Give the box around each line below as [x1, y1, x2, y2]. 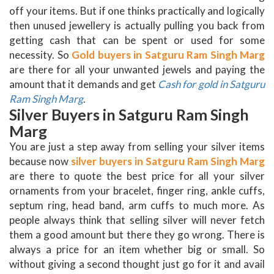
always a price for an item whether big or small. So [9, 243, 265, 256]
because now [9, 155, 71, 168]
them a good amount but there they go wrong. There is [9, 228, 265, 242]
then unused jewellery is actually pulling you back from [9, 19, 265, 32]
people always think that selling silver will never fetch [9, 213, 265, 227]
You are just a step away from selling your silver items [9, 140, 265, 154]
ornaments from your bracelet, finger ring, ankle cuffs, [9, 184, 265, 198]
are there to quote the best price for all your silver [9, 169, 265, 183]
